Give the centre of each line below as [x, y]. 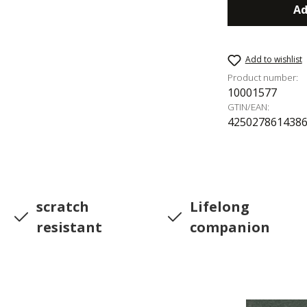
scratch [63, 206]
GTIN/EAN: [249, 107]
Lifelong [220, 206]
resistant [69, 227]
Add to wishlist [273, 60]
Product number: [263, 77]
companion [230, 227]
